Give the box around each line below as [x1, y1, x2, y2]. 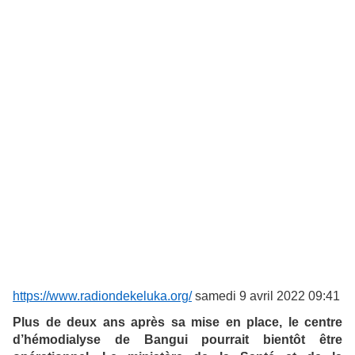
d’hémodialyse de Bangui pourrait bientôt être [13, 333, 342, 347]
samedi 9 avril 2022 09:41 [192, 289, 340, 303]
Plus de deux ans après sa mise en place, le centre [13, 315, 342, 330]
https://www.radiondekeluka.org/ [13, 289, 192, 303]
